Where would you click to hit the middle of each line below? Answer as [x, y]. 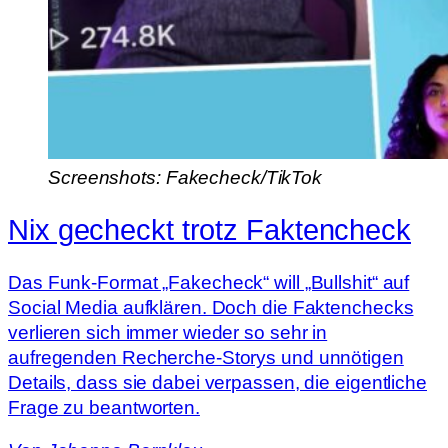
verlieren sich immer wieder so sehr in [168, 332]
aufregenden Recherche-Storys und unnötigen [206, 357]
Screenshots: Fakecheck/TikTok [185, 178]
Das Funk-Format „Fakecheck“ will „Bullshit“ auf [209, 282]
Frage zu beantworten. [104, 407]
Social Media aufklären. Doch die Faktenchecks [211, 307]
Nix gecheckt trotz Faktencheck [209, 229]
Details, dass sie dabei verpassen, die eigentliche [217, 382]
